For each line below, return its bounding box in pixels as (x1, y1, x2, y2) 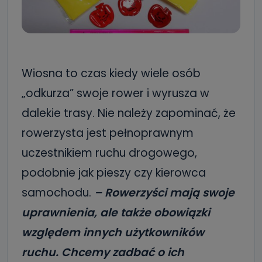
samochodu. (22, 185, 94, 201)
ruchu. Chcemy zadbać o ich (22, 244, 184, 260)
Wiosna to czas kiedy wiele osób (22, 65, 201, 81)
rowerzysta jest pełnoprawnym (22, 125, 194, 141)
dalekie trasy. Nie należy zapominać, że (22, 105, 236, 121)
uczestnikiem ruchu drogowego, (22, 145, 197, 161)
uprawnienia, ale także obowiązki (22, 205, 210, 220)
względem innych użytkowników (22, 225, 204, 240)
